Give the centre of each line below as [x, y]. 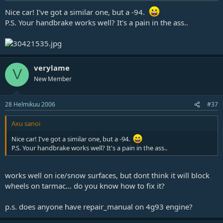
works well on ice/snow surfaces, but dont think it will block [107, 175]
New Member [53, 79]
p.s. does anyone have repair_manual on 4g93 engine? [99, 206]
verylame [52, 67]
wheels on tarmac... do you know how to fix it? [85, 185]
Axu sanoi [26, 124]
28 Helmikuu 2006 [30, 105]
